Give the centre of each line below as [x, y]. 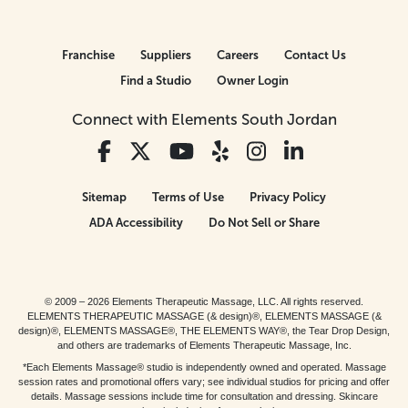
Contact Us [315, 55]
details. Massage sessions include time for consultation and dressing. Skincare [204, 396]
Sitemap [104, 197]
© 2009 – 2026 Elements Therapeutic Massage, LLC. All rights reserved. [204, 301]
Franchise [88, 55]
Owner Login [252, 80]
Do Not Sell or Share [264, 222]
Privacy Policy [288, 197]
